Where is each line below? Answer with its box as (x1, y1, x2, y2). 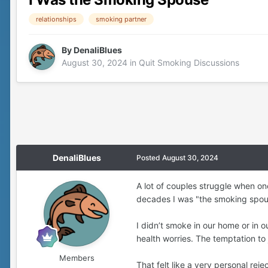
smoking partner (96, 15, 147, 24)
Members (59, 253, 95, 263)
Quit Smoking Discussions (139, 57, 239, 68)
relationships (36, 15, 77, 24)
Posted (136, 153, 162, 163)
